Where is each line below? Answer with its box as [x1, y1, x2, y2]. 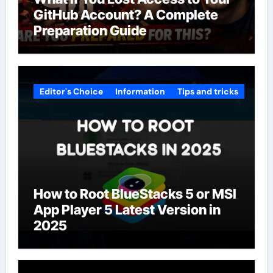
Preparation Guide [33, 23, 147, 38]
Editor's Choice [39, 85, 103, 97]
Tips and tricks [177, 85, 238, 97]
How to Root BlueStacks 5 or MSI [33, 185, 236, 202]
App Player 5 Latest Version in [33, 201, 221, 218]
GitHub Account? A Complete [33, 7, 218, 23]
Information [115, 85, 165, 97]
